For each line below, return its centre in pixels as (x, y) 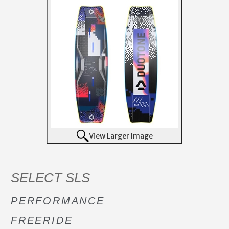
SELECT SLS (50, 178)
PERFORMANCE (58, 201)
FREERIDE (42, 220)
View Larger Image (121, 136)
